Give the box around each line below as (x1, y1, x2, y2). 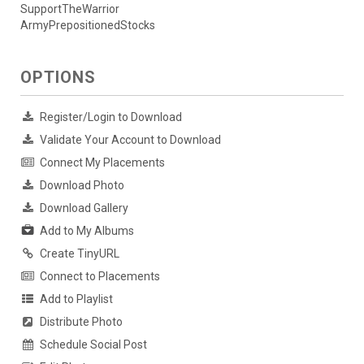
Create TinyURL (40, 247, 119, 261)
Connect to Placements (40, 270, 160, 284)
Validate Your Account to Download (40, 133, 221, 147)
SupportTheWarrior (20, 2, 119, 16)
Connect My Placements (40, 156, 165, 170)
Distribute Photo (40, 315, 123, 329)
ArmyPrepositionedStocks (20, 19, 155, 32)
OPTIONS (20, 67, 96, 88)
